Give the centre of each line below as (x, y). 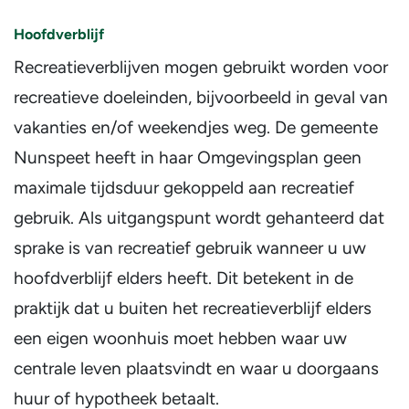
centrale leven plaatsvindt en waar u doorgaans (196, 368)
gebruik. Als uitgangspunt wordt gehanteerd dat (199, 218)
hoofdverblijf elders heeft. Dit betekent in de (184, 278)
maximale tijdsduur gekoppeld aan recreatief (184, 188)
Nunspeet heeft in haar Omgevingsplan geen (188, 157)
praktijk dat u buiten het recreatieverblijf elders (193, 308)
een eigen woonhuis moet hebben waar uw (180, 338)
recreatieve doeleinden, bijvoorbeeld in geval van (201, 97)
